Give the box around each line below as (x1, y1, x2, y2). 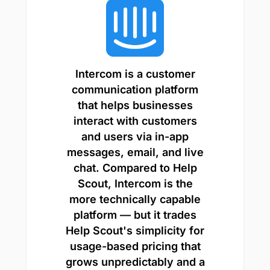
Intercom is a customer (75, 67, 195, 80)
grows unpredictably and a (65, 255, 205, 268)
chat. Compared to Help (73, 161, 197, 174)
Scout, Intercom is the (77, 177, 193, 190)
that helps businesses (77, 98, 193, 111)
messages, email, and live (66, 145, 204, 159)
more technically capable (69, 192, 201, 206)
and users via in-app (81, 130, 189, 143)
